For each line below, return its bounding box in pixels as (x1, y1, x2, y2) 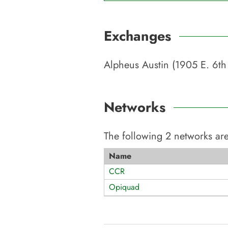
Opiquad (109, 181, 139, 193)
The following (104, 129, 165, 144)
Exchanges (104, 26, 171, 46)
